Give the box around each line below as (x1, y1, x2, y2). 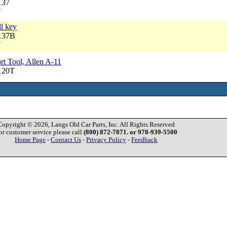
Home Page (15, 136, 46, 143)
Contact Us (51, 136, 81, 143)
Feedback (131, 136, 158, 143)
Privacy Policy (86, 136, 126, 143)
